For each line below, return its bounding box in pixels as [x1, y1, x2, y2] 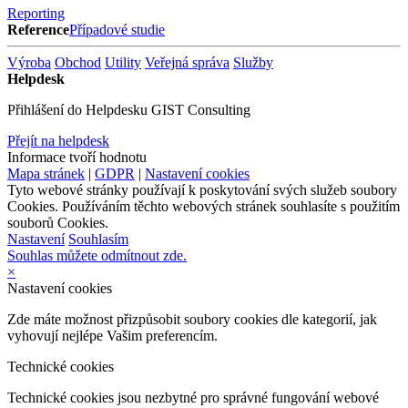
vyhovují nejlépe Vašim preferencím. [7, 327, 218, 343]
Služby [233, 54, 273, 70]
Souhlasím [68, 230, 128, 247]
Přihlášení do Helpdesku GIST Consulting [7, 101, 250, 117]
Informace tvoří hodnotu [7, 148, 147, 165]
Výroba [7, 54, 51, 70]
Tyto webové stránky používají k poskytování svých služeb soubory [7, 181, 397, 198]
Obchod [55, 54, 101, 70]
